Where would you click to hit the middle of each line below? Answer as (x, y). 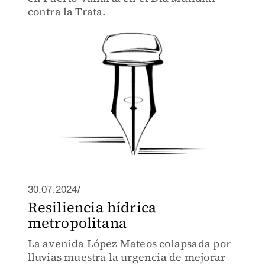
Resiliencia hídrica (92, 207)
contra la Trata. (67, 12)
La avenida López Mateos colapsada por (129, 243)
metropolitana (77, 223)
